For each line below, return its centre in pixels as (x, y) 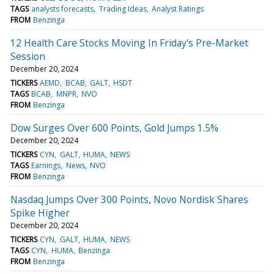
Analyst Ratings (177, 9)
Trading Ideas (123, 9)
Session (28, 56)
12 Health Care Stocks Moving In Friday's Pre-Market (129, 43)
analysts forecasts (63, 9)
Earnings (46, 165)
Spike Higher (40, 213)
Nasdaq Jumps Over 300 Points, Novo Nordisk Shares (129, 199)
